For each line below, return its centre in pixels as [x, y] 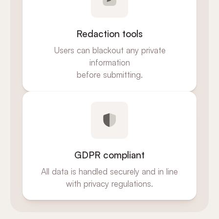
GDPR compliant [109, 155]
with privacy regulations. [109, 184]
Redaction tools [109, 34]
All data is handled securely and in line [109, 172]
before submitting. [109, 75]
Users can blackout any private [109, 50]
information [109, 63]
